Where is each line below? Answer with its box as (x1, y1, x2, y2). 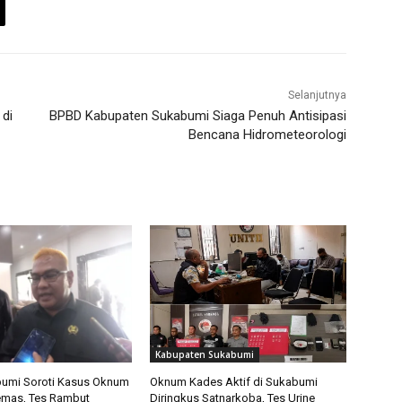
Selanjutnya (287, 89, 346, 102)
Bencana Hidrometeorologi (188, 127, 346, 144)
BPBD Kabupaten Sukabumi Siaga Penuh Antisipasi (48, 108, 346, 125)
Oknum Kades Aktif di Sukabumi (150, 375, 319, 389)
